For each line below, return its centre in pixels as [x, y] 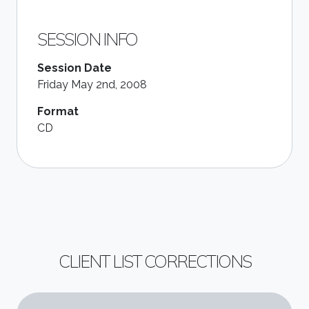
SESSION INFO [87, 39]
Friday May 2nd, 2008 [92, 84]
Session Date [74, 68]
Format [58, 111]
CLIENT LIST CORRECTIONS [154, 261]
